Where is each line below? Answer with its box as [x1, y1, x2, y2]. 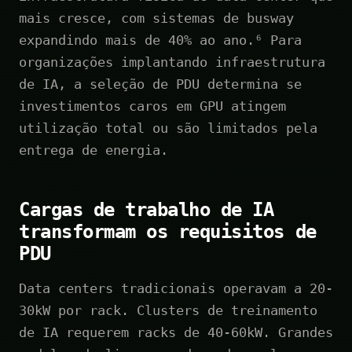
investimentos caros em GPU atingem [19, 97, 286, 114]
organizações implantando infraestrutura [19, 53, 325, 70]
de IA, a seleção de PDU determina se [19, 75, 302, 92]
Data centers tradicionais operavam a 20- [19, 280, 333, 296]
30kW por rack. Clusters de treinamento [19, 302, 317, 318]
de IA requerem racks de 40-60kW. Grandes [19, 324, 333, 340]
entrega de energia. [19, 141, 168, 158]
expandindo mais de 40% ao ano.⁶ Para [19, 31, 302, 48]
